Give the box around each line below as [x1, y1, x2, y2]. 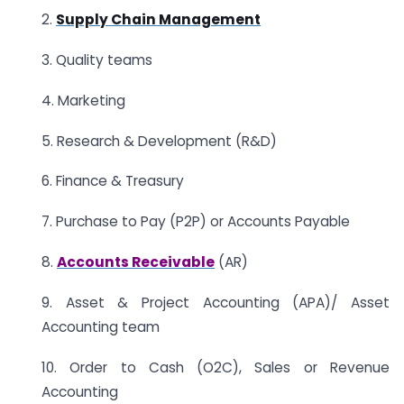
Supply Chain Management [56, 10, 261, 30]
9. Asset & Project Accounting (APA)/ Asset [41, 292, 390, 312]
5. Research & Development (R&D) [41, 131, 277, 151]
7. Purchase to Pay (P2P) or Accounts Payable [41, 212, 350, 232]
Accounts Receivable [57, 252, 215, 271]
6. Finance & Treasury [41, 171, 184, 191]
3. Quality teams [41, 50, 152, 69]
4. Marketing [41, 90, 125, 110]
